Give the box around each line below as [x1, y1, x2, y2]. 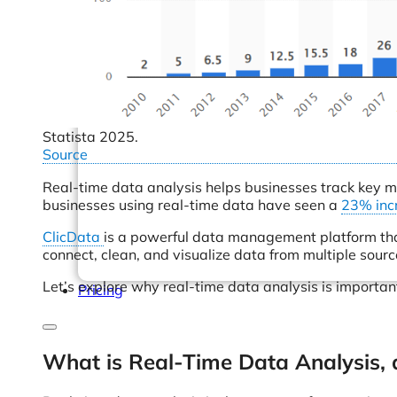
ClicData [43, 228, 104, 245]
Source [43, 145, 89, 163]
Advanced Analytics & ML [113, 99, 284, 117]
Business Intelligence [113, 82, 251, 99]
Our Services [113, 55, 198, 73]
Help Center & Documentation [113, 2, 309, 19]
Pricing [78, 281, 123, 299]
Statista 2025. [43, 128, 139, 145]
